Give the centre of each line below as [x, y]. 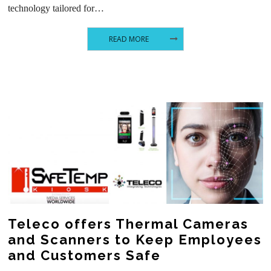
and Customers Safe [85, 255]
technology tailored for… [56, 8]
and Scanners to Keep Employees [135, 240]
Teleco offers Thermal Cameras [129, 224]
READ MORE [129, 39]
